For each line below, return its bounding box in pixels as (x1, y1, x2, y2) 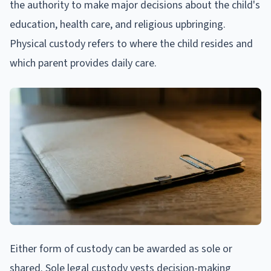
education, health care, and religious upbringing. (10, 16, 226, 32)
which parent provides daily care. (10, 55, 157, 71)
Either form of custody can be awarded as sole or (10, 241, 232, 256)
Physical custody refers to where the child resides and (10, 36, 253, 51)
